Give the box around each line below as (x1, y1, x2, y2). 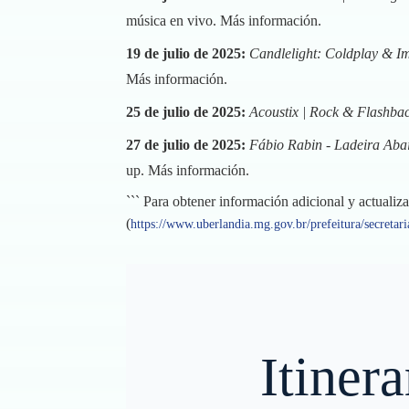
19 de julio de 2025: (126, 46, 246, 61)
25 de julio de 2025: (126, 104, 246, 120)
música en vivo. (126, 13, 220, 28)
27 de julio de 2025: (126, 137, 246, 152)
